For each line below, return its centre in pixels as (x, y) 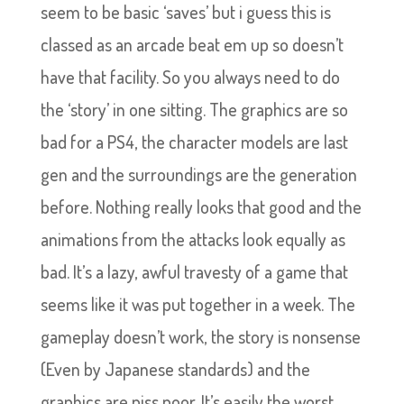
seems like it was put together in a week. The (197, 304)
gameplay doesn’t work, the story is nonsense (200, 336)
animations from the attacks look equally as (193, 239)
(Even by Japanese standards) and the (175, 369)
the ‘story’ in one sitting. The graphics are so (194, 109)
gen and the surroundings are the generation (198, 174)
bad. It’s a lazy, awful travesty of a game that (194, 271)
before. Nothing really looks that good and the (201, 207)
